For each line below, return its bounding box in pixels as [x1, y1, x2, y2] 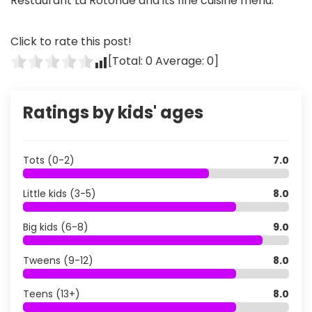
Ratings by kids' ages [23, 100, 203, 124]
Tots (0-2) [23, 153, 75, 167]
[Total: [108, 52, 146, 69]
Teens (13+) [23, 286, 80, 301]
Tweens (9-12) [23, 253, 93, 267]
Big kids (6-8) [23, 219, 88, 234]
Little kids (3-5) [23, 186, 96, 201]
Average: [153, 52, 207, 69]
